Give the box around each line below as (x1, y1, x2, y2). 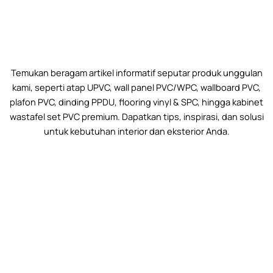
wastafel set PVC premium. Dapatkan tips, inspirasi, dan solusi (9, 110, 264, 122)
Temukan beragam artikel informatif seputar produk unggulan (10, 66, 263, 79)
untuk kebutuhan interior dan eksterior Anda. (43, 124, 230, 137)
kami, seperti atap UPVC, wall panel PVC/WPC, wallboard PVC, (12, 80, 261, 93)
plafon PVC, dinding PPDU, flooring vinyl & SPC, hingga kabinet (10, 95, 263, 108)
